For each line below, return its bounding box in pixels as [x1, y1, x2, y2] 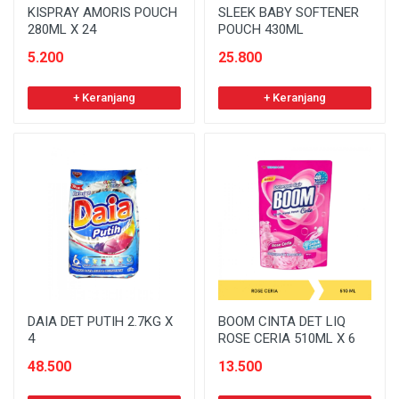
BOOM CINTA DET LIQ [218, 313, 346, 330]
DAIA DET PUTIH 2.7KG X [28, 313, 173, 330]
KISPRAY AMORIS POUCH [28, 4, 177, 20]
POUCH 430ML [218, 20, 304, 37]
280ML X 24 [28, 20, 96, 37]
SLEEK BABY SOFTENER [218, 4, 359, 20]
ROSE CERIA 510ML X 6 [218, 330, 355, 346]
